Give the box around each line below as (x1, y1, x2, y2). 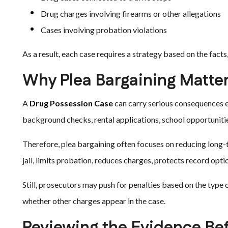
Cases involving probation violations (41, 25, 167, 35)
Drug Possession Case (30, 98, 113, 108)
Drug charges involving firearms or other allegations (41, 9, 221, 18)
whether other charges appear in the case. (22, 196, 165, 206)
